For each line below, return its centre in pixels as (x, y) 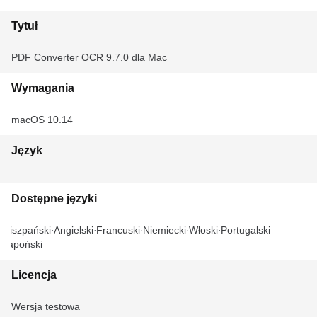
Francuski (118, 230)
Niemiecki (165, 230)
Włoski (203, 230)
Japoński (23, 244)
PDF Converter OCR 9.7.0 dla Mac (89, 57)
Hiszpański (27, 230)
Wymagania (43, 88)
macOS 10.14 (42, 120)
